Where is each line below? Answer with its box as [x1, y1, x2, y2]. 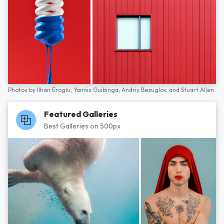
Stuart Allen [181, 86, 214, 93]
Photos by [8, 86, 37, 93]
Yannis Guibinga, [73, 86, 121, 93]
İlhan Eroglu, [37, 86, 73, 93]
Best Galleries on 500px [44, 121, 120, 130]
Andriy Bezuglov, [121, 86, 169, 93]
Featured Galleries [44, 109, 117, 119]
